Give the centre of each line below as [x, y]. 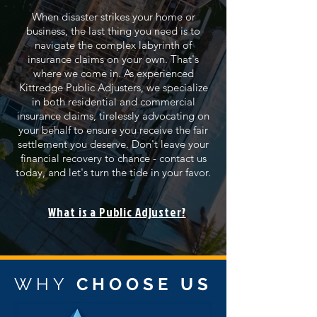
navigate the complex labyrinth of [113, 45]
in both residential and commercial [113, 102]
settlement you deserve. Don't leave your [113, 144]
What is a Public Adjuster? [117, 212]
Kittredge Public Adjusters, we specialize [113, 87]
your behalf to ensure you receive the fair [113, 130]
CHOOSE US [144, 284]
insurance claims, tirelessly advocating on [113, 116]
